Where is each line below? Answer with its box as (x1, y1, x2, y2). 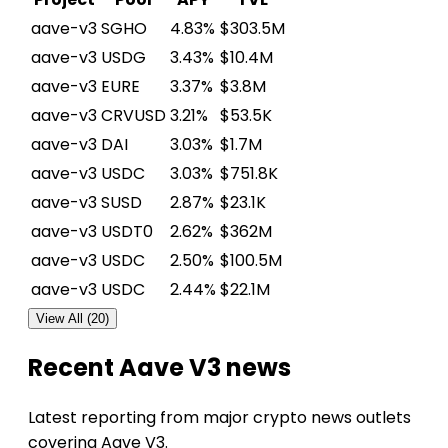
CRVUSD (101, 104, 166, 128)
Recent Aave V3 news (28, 351, 291, 385)
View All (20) (36, 311, 109, 327)
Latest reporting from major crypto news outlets (28, 406, 411, 430)
